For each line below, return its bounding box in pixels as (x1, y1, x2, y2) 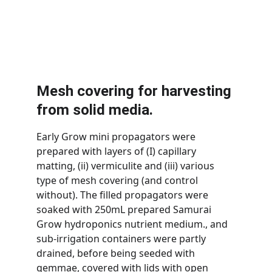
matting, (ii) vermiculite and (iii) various (36, 159, 217, 172)
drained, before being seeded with (36, 246, 197, 260)
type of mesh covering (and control (36, 174, 200, 187)
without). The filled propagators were (36, 188, 211, 202)
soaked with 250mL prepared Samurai (36, 203, 214, 216)
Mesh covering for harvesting (36, 83, 235, 100)
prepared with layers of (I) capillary (36, 144, 199, 158)
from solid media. (36, 101, 153, 118)
